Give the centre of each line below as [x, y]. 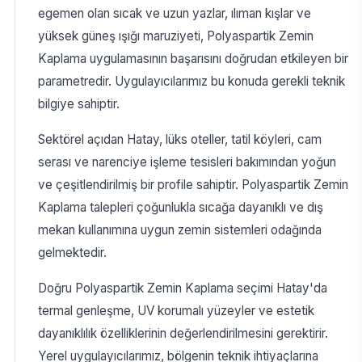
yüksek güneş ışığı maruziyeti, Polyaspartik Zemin [175, 36]
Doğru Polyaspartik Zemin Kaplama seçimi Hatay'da [182, 288]
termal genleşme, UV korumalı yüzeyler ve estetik [176, 311]
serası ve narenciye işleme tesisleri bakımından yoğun [187, 162]
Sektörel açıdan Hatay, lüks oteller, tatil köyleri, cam [179, 140]
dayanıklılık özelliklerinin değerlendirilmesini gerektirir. [183, 334]
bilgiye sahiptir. [78, 104]
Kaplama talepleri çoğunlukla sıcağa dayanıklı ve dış [180, 208]
